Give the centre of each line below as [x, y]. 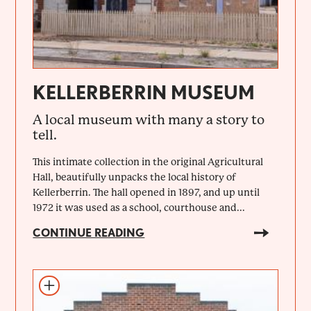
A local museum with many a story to [149, 120]
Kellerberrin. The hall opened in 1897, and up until [146, 192]
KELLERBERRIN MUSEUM [144, 92]
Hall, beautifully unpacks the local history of [135, 177]
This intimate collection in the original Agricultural [148, 161]
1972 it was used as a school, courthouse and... [139, 207]
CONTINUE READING [89, 233]
